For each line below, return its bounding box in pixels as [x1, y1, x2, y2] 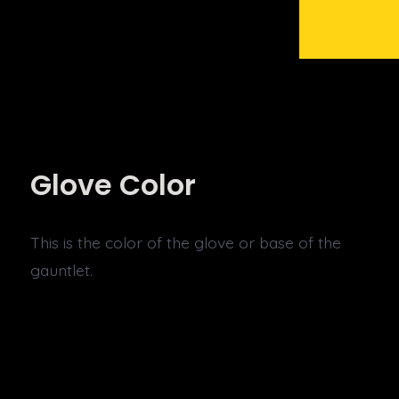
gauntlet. [30, 260, 94, 281]
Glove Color [30, 166, 197, 206]
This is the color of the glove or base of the [30, 232, 342, 253]
